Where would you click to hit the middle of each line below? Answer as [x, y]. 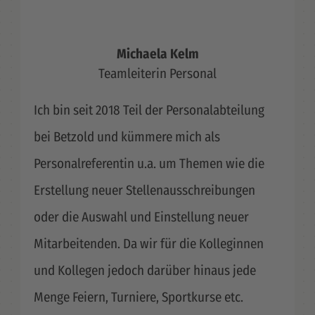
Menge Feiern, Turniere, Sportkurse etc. [138, 297]
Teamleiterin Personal [157, 73]
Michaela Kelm [157, 53]
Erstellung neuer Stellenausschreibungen [144, 191]
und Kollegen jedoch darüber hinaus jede [144, 271]
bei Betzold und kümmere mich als [127, 137]
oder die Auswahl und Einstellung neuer [141, 217]
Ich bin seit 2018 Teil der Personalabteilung [149, 110]
